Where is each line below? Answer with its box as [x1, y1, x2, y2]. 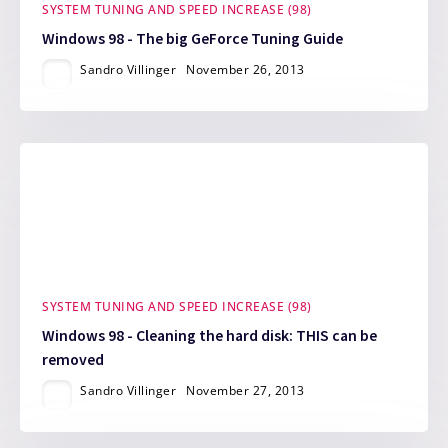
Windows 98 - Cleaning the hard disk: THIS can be [42, 326, 378, 346]
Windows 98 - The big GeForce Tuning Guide [42, 28, 344, 48]
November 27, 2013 [186, 382, 305, 400]
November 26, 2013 [186, 60, 305, 78]
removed [42, 350, 105, 370]
